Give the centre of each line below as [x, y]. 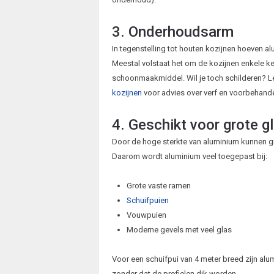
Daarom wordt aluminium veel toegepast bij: [189, 157]
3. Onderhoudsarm [172, 32]
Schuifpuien [147, 201]
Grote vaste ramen [158, 186]
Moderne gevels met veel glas [179, 230]
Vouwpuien [146, 215]
